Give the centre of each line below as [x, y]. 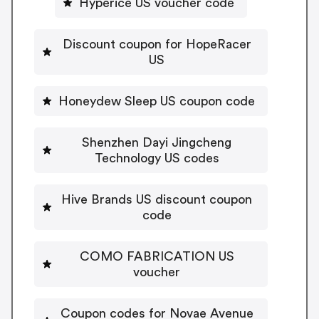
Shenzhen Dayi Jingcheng [157, 142]
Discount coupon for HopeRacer [157, 44]
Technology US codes [157, 158]
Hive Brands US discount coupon [157, 199]
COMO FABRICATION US [157, 256]
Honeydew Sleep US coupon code [157, 101]
